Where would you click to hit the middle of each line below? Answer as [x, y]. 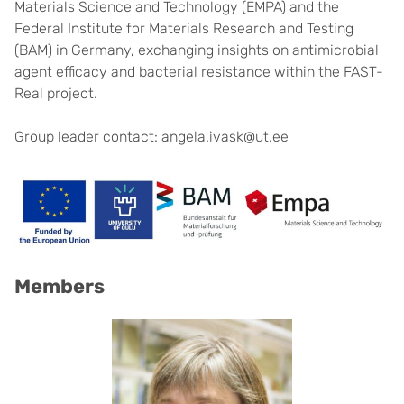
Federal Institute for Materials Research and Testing [184, 28]
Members [60, 287]
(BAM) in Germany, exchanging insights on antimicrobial [197, 50]
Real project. [56, 93]
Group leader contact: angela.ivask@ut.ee [151, 137]
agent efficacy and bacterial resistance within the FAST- [199, 72]
